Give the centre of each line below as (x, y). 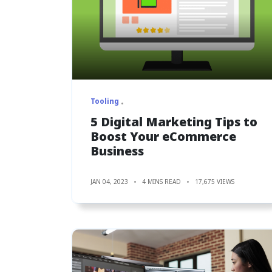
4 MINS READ (161, 181)
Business (117, 151)
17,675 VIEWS (215, 181)
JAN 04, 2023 (109, 181)
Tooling (105, 101)
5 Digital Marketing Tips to (174, 121)
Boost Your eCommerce (163, 136)
